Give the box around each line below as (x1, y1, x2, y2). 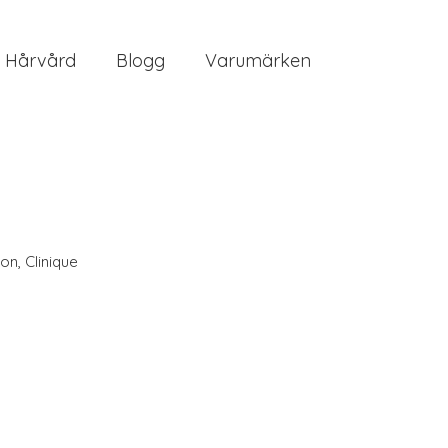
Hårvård (5, 48, 76, 72)
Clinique (25, 252, 78, 271)
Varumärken (205, 48, 311, 72)
